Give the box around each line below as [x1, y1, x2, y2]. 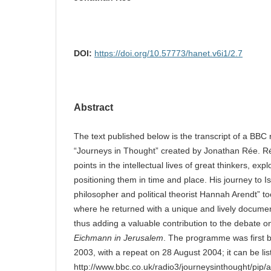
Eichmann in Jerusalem [74, 232, 163, 243]
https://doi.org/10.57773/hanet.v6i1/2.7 [94, 48, 243, 58]
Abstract [74, 102, 113, 113]
